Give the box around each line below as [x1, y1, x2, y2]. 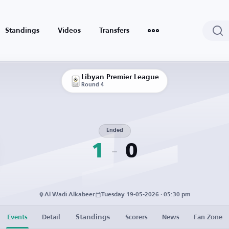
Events [7, 214, 28, 221]
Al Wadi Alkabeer [44, 192, 95, 198]
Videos [58, 27, 81, 34]
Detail [41, 214, 60, 221]
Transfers [99, 27, 129, 34]
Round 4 [81, 82, 104, 88]
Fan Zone [193, 214, 222, 221]
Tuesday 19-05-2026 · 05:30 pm [101, 192, 191, 198]
